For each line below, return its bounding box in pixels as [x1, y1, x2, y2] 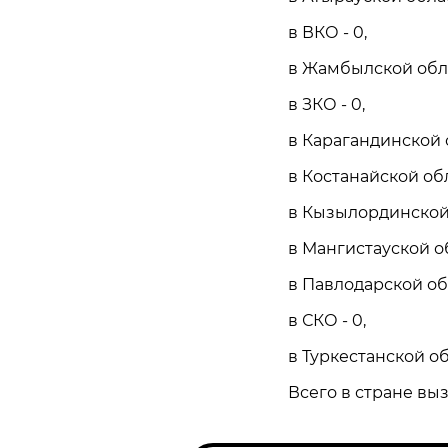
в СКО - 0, [288, 310, 366, 330]
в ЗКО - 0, [288, 94, 365, 114]
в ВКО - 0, [288, 22, 367, 42]
